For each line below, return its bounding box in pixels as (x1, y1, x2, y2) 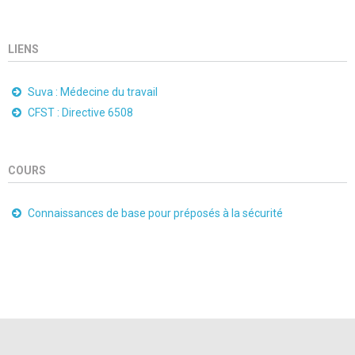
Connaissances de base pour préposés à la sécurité (28, 206, 283, 219)
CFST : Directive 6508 (28, 105, 133, 119)
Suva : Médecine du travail (28, 85, 158, 98)
